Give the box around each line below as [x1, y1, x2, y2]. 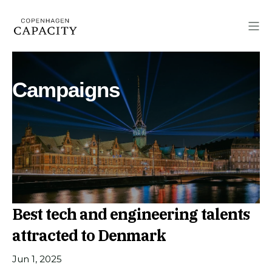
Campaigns [12, 78, 120, 101]
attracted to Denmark [12, 225, 166, 245]
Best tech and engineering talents [12, 204, 250, 224]
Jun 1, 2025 [12, 253, 62, 265]
